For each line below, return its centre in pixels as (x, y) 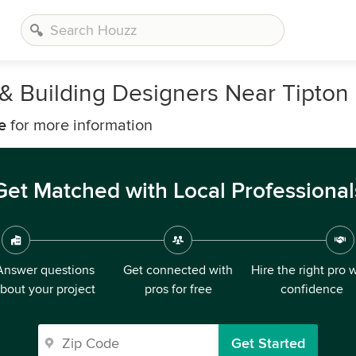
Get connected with (178, 270)
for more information (79, 126)
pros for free (178, 289)
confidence (311, 289)
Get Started (268, 343)
